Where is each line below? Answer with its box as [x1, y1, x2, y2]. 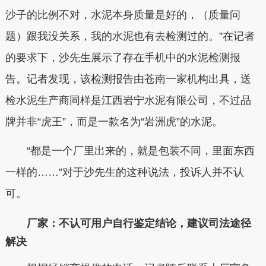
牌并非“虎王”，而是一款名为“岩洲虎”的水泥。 [5, 115, 223, 128]
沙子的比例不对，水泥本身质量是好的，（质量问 [5, 8, 240, 21]
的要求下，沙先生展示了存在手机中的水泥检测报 [5, 51, 240, 64]
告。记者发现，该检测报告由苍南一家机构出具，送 [5, 72, 251, 85]
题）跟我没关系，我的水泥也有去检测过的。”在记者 [5, 30, 255, 42]
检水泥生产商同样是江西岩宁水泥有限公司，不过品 [5, 94, 251, 106]
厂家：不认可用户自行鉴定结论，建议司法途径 [26, 217, 251, 229]
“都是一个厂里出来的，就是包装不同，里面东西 [5, 145, 255, 157]
